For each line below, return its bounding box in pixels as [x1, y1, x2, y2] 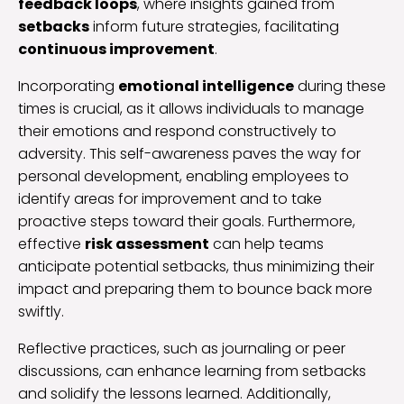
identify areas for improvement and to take [18, 188, 322, 210]
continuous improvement [18, 39, 215, 60]
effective [18, 234, 85, 255]
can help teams [209, 234, 324, 255]
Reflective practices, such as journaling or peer [18, 338, 345, 360]
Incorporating [18, 76, 118, 97]
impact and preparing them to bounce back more [18, 279, 372, 300]
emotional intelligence [118, 76, 294, 97]
